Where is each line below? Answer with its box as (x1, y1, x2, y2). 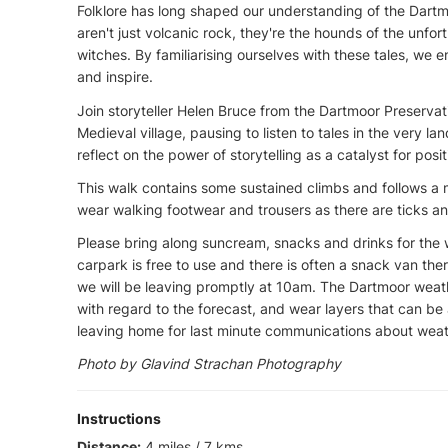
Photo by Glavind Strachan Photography (77, 355, 341, 373)
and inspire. (77, 68, 153, 86)
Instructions (77, 410, 161, 428)
